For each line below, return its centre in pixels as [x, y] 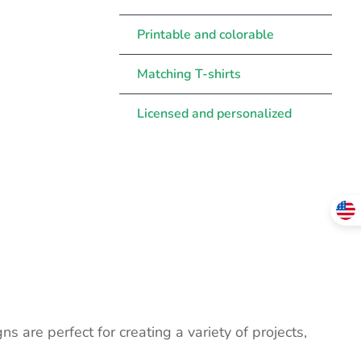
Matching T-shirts [189, 74]
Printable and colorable [205, 35]
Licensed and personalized [214, 114]
